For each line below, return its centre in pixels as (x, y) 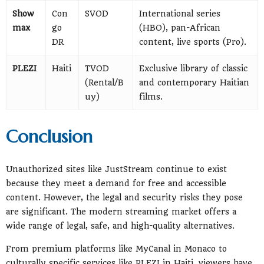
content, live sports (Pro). (193, 42)
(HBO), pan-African (180, 27)
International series (180, 13)
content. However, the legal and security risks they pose (124, 197)
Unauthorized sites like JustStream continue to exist (116, 169)
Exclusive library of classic (193, 68)
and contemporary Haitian (194, 82)
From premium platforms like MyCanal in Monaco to (116, 249)
